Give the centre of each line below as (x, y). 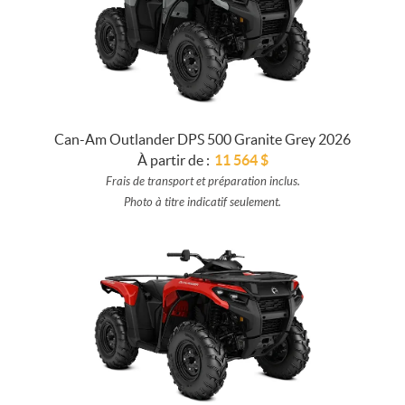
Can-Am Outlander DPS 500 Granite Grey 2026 (202, 139)
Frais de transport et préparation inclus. (202, 181)
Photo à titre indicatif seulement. (202, 202)
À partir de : (173, 160)
